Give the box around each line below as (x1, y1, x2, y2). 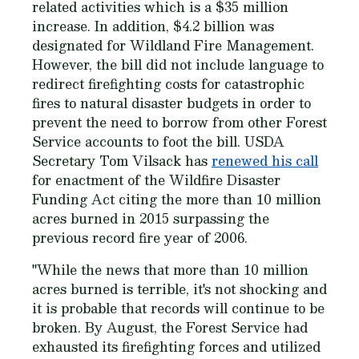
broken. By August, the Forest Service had (32, 317, 308, 338)
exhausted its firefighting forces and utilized (32, 336, 321, 357)
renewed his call (212, 150, 318, 171)
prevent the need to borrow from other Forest (32, 111, 327, 133)
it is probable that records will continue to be (32, 297, 325, 319)
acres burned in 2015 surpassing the (32, 208, 269, 229)
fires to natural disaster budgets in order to (32, 92, 311, 114)
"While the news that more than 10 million (32, 259, 309, 280)
